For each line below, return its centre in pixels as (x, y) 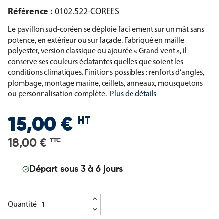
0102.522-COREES (87, 11)
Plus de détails (133, 94)
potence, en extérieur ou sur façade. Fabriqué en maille (96, 40)
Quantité (22, 204)
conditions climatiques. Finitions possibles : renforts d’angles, (106, 72)
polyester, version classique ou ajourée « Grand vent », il (97, 51)
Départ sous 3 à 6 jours (76, 169)
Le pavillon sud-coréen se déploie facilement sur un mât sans (106, 29)
